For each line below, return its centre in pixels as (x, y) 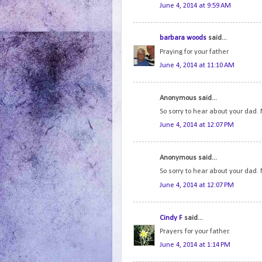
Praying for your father (194, 52)
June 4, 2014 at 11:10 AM (197, 66)
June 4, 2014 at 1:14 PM (195, 245)
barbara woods (183, 38)
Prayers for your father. (195, 231)
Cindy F (171, 218)
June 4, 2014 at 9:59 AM (195, 6)
